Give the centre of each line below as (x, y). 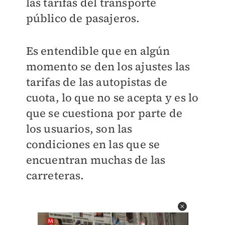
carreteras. (55, 175)
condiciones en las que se (93, 144)
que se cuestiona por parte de (104, 113)
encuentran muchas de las (96, 160)
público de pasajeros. (83, 18)
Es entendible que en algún (98, 51)
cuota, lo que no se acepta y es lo (112, 97)
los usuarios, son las (79, 129)
